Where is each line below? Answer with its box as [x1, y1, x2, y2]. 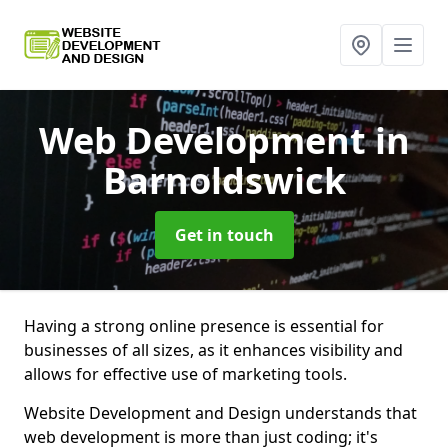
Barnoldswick [102, 156, 346, 205]
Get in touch [174, 224, 274, 246]
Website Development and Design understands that [24, 402, 417, 424]
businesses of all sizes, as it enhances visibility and [24, 339, 403, 361]
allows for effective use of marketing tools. [24, 363, 347, 385]
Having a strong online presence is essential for [24, 315, 384, 337]
